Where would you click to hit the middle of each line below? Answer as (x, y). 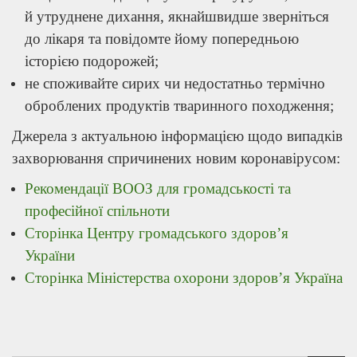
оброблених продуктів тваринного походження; (179, 106)
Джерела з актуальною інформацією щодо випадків (177, 136)
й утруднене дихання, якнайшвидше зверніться (177, 16)
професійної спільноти (99, 211)
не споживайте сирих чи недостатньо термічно (175, 83)
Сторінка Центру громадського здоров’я (157, 233)
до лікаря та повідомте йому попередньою (162, 39)
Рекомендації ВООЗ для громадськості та (158, 188)
